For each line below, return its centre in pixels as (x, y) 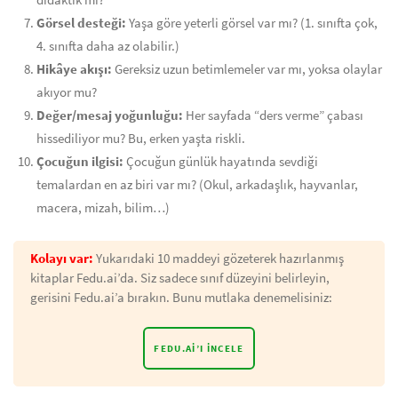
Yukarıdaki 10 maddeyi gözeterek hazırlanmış (219, 259)
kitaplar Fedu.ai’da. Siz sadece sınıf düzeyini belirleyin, (180, 278)
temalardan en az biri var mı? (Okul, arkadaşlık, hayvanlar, (197, 185)
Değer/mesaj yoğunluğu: (110, 115)
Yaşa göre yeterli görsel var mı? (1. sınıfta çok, (252, 23)
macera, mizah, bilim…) (103, 208)
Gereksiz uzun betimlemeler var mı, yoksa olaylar (247, 69)
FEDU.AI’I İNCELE (199, 348)
